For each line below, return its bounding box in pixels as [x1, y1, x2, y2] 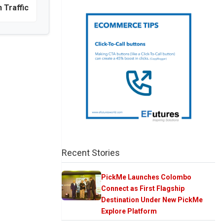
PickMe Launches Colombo [101, 173, 191, 181]
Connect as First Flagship [101, 184, 184, 192]
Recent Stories [62, 147, 120, 158]
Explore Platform [101, 207, 157, 215]
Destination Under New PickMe [101, 195, 203, 204]
